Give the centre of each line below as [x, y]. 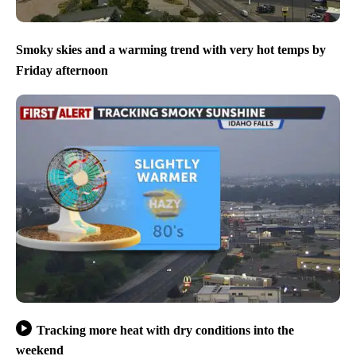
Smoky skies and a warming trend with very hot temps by [171, 50]
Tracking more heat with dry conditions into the [165, 330]
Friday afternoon [62, 70]
